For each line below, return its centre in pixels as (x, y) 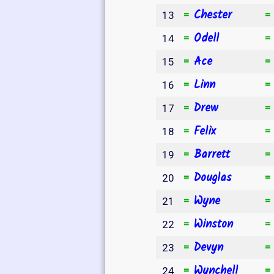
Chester (213, 15)
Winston (213, 224)
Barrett (212, 154)
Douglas (213, 178)
